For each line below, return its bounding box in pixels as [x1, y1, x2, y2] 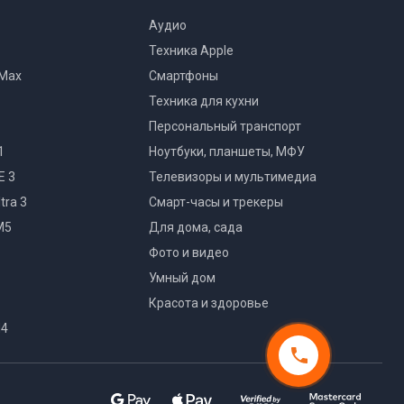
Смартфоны [148, 69, 218, 83]
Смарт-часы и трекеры [148, 195, 283, 209]
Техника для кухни [148, 94, 259, 108]
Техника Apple [148, 43, 234, 58]
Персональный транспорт [148, 119, 301, 133]
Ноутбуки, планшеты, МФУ [148, 144, 305, 159]
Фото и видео [148, 245, 229, 260]
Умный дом [148, 271, 216, 285]
